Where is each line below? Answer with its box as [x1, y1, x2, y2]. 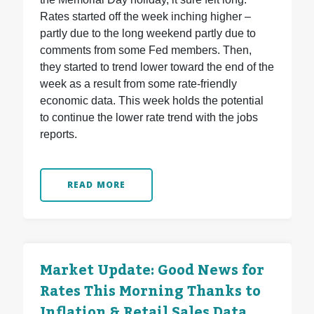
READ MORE [67, 179, 126, 191]
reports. [39, 128, 77, 141]
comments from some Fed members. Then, [39, 44, 252, 57]
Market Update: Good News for [39, 257, 264, 285]
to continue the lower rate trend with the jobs [39, 111, 258, 124]
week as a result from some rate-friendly [39, 78, 237, 90]
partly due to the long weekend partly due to [39, 27, 256, 40]
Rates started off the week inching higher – [39, 11, 251, 23]
